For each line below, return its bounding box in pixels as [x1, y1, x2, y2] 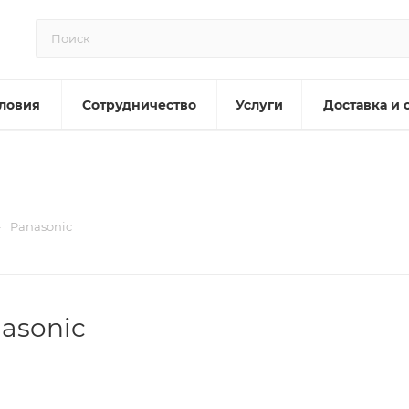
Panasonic [10, 219, 72, 234]
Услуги [236, 97, 283, 113]
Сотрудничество [82, 97, 196, 113]
